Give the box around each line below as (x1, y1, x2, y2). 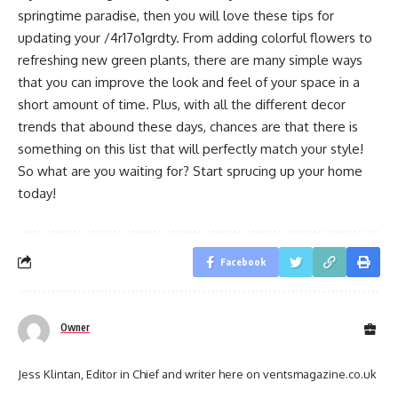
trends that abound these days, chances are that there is (18, 117, 358, 135)
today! (18, 184, 56, 202)
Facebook (220, 255, 266, 267)
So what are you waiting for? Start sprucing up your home (18, 162, 362, 179)
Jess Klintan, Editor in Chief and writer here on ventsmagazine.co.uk (18, 366, 377, 381)
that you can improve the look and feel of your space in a (18, 73, 360, 91)
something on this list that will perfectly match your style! (18, 139, 363, 157)
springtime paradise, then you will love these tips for (18, 6, 334, 24)
